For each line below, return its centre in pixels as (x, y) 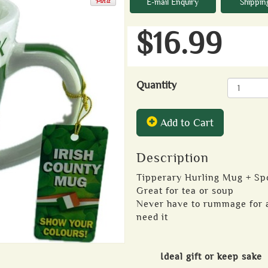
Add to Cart (185, 123)
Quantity (159, 85)
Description (173, 158)
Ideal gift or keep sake (211, 257)
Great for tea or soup (185, 191)
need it (152, 217)
